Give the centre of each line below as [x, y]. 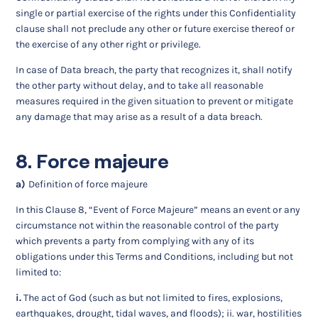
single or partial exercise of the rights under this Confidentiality [156, 13]
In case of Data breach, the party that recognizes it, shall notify [154, 70]
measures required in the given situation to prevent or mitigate [155, 102]
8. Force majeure [93, 162]
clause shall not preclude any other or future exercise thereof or [155, 29]
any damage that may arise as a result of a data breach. [139, 117]
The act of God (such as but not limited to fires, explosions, [152, 297]
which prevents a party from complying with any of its [135, 241]
